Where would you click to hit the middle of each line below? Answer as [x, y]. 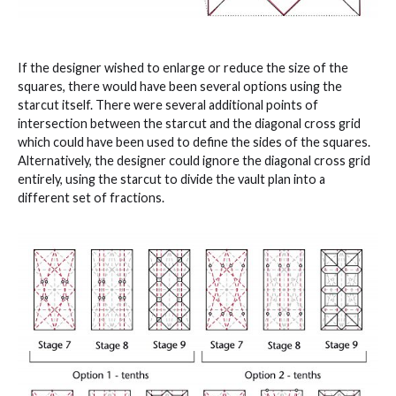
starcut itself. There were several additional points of [168, 105]
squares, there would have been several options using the [180, 87]
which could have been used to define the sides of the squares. [194, 142]
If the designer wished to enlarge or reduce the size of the [183, 68]
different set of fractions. [91, 198]
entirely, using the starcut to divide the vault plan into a [171, 179]
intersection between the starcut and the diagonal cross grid [189, 124]
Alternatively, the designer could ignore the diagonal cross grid [194, 161]
